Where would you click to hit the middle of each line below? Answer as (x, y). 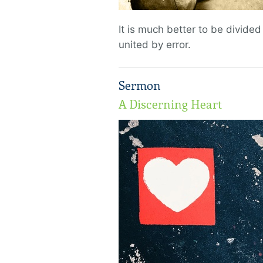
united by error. (155, 45)
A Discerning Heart (170, 104)
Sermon (140, 86)
